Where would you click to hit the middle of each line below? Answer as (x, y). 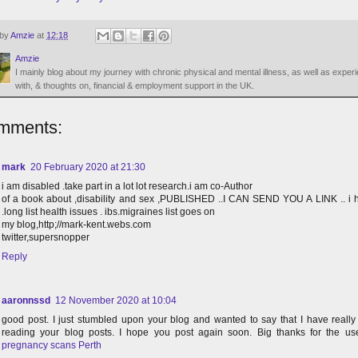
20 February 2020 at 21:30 (88, 167)
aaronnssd (26, 301)
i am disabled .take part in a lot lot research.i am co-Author (127, 187)
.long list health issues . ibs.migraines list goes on (108, 212)
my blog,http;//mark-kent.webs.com (76, 225)
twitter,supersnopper (46, 238)
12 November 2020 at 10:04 (116, 301)
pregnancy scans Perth (52, 346)
